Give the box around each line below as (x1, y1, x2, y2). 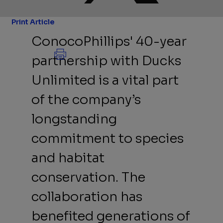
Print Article (11, 17, 55, 26)
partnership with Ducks (31, 52, 182, 69)
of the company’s (31, 91, 141, 108)
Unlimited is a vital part (31, 72, 179, 89)
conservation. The (31, 169, 146, 186)
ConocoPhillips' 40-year (31, 33, 187, 50)
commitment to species (31, 130, 184, 147)
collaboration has (31, 188, 143, 205)
